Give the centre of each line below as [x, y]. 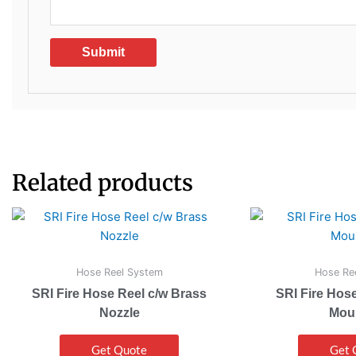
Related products [103, 182]
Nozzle [119, 312]
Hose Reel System [119, 273]
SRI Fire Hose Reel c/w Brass [119, 293]
